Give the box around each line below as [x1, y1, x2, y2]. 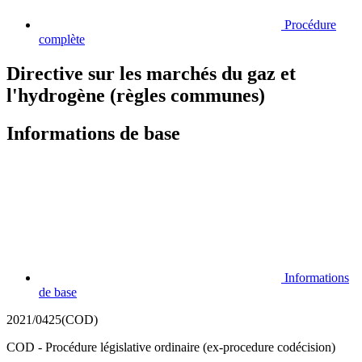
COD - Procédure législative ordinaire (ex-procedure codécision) [6, 339, 335, 354]
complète [39, 32, 85, 46]
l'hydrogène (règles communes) [6, 84, 265, 106]
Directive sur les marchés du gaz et [6, 62, 296, 84]
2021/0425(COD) [6, 312, 98, 326]
